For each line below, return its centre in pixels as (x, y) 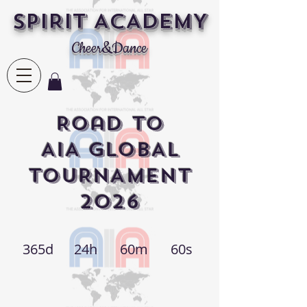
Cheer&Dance (110, 48)
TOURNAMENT (110, 176)
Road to (110, 124)
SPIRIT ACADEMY (110, 21)
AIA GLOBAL (110, 150)
